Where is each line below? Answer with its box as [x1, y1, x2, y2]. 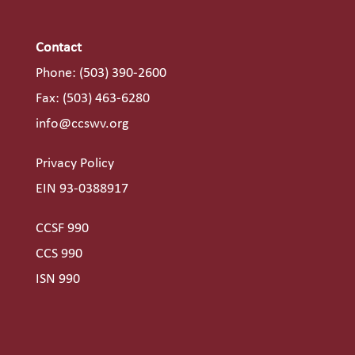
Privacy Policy [35, 156, 114, 172]
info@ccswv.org [35, 116, 128, 132]
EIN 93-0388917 [35, 181, 128, 197]
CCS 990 [35, 246, 82, 262]
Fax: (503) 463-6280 [35, 91, 150, 107]
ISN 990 [35, 272, 80, 288]
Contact [35, 40, 82, 56]
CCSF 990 [35, 221, 89, 237]
